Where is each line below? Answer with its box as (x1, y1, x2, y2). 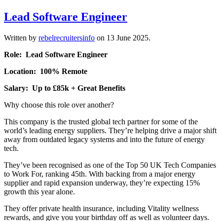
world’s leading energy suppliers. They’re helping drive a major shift (4, 126, 217, 135)
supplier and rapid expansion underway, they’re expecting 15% (4, 179, 200, 187)
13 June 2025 (107, 34, 148, 42)
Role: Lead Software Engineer (4, 50, 108, 59)
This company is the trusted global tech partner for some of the (4, 117, 198, 126)
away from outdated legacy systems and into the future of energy (4, 135, 205, 144)
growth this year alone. (4, 187, 75, 196)
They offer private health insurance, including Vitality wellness (4, 204, 199, 213)
